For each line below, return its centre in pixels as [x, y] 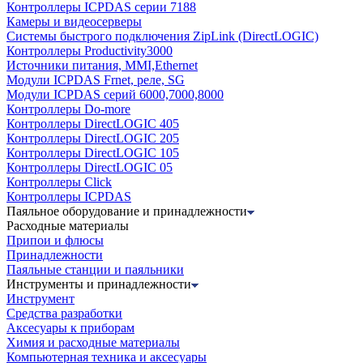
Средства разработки [64, 314]
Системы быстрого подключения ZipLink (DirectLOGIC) [162, 36]
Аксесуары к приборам [70, 328]
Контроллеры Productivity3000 [90, 51]
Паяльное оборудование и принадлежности [127, 211]
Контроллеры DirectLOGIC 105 [93, 153]
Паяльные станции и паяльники [95, 270]
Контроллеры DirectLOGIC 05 [90, 168]
